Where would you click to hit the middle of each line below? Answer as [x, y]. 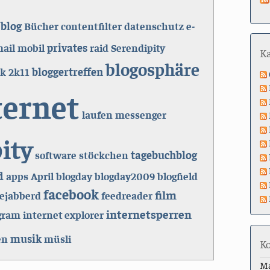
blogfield [177, 176]
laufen [97, 114]
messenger [140, 114]
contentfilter [91, 26]
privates [67, 47]
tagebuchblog [164, 154]
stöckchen [103, 155]
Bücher [41, 26]
